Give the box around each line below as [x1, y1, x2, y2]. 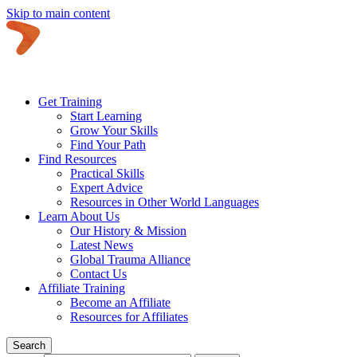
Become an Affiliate [70, 296, 171, 309]
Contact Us [70, 267, 127, 280]
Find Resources [38, 152, 116, 166]
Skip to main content [6, 6, 110, 20]
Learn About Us [38, 210, 120, 223]
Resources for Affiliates [70, 310, 188, 324]
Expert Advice [70, 181, 143, 194]
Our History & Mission [70, 224, 186, 237]
